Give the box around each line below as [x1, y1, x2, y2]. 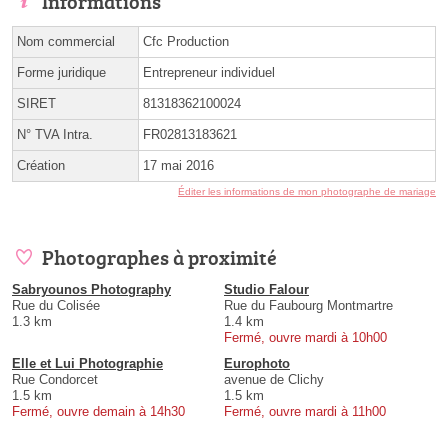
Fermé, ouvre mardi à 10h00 [224, 329, 387, 345]
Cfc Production [143, 33, 229, 49]
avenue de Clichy [224, 371, 324, 387]
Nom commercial [17, 33, 115, 49]
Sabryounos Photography [12, 281, 171, 297]
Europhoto [224, 355, 290, 371]
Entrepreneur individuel [143, 64, 275, 80]
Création [17, 157, 65, 173]
